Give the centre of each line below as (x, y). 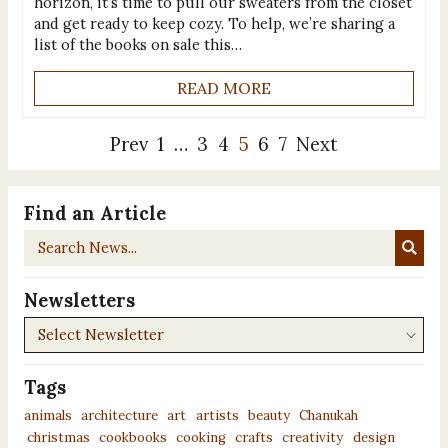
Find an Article (95, 213)
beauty (268, 415)
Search (46, 239)
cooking (201, 437)
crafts (254, 437)
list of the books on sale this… (137, 44)
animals (48, 415)
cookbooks (132, 437)
